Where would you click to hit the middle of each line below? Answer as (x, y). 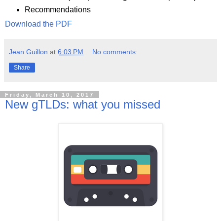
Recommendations (57, 10)
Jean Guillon (28, 52)
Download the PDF (38, 24)
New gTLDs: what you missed (83, 105)
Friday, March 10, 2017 (50, 95)
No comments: (115, 52)
